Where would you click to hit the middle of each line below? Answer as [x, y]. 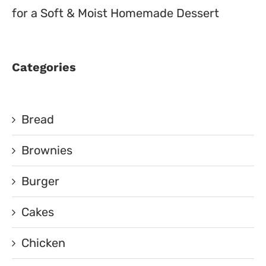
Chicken [43, 243]
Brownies [47, 150]
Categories [44, 67]
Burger [40, 181]
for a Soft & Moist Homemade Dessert [115, 13]
